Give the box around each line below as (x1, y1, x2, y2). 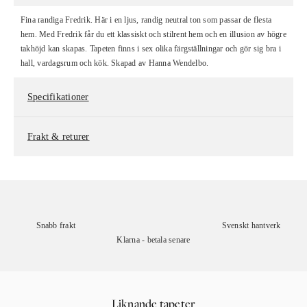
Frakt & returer (27, 132, 90, 142)
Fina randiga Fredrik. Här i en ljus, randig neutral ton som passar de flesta (21, 15, 272, 25)
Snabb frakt (36, 221, 76, 230)
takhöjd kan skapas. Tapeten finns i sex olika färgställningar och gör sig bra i (21, 44, 281, 53)
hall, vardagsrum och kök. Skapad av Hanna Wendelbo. (21, 58, 209, 68)
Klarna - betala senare (116, 235, 191, 245)
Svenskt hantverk (221, 221, 281, 230)
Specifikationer (27, 92, 89, 102)
